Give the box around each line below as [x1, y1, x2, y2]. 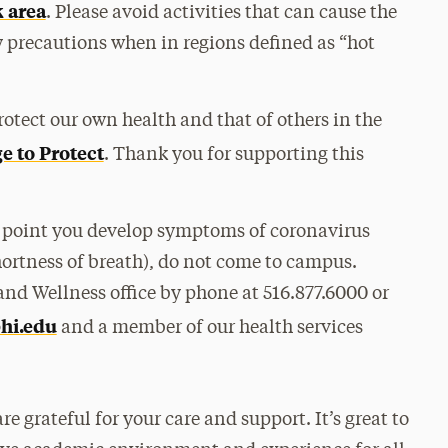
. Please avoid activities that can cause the [45, 4, 397, 22]
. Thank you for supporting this [103, 146, 364, 164]
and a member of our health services [56, 319, 363, 337]
